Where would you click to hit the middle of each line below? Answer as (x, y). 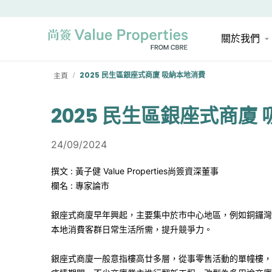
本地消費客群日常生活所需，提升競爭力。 (132, 229)
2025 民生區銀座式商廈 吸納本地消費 (142, 75)
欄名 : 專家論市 (80, 185)
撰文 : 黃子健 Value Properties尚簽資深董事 (135, 171)
